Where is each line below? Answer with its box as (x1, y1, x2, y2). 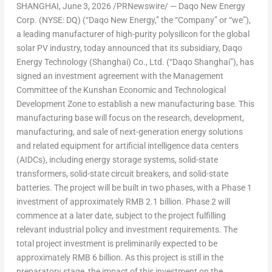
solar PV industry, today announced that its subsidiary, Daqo (16, 43, 242, 53)
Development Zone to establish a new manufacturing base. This (16, 99, 254, 109)
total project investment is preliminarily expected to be (16, 239, 217, 249)
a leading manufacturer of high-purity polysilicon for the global (16, 29, 250, 39)
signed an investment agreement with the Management (16, 71, 223, 81)
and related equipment (16, 141, 101, 151)
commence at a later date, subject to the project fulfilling (16, 211, 226, 221)
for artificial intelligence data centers (100, 141, 239, 151)
